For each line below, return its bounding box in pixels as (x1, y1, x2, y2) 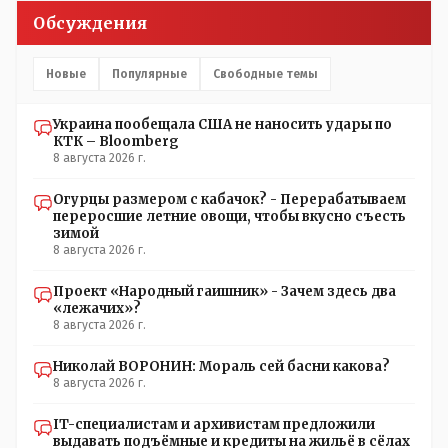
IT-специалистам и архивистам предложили (53, 416, 375, 434)
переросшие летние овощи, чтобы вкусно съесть (53, 208, 406, 226)
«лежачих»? (53, 300, 141, 318)
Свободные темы (213, 67, 318, 82)
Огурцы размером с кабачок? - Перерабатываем (53, 191, 406, 209)
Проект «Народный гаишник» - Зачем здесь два (53, 283, 396, 301)
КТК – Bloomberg (53, 133, 179, 151)
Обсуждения (33, 13, 147, 34)
